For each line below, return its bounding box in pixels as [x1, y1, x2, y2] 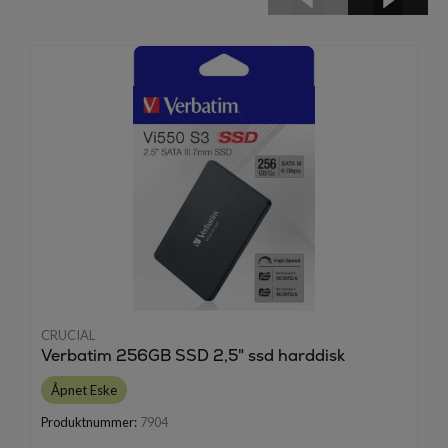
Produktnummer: [41, 414, 137, 430]
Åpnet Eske [51, 382, 117, 398]
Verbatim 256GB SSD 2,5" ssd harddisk [41, 345, 345, 366]
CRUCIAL [41, 327, 95, 343]
